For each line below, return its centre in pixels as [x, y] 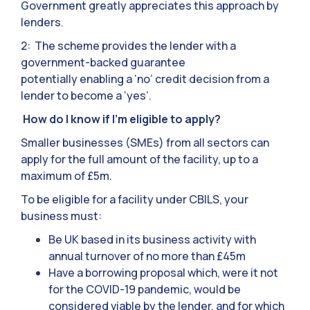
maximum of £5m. [66, 176]
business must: [61, 216]
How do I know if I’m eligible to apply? [121, 119]
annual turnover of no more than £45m [147, 256]
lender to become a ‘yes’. [86, 96]
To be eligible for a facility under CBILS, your [135, 200]
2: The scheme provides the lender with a [128, 46]
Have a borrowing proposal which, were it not [163, 273]
